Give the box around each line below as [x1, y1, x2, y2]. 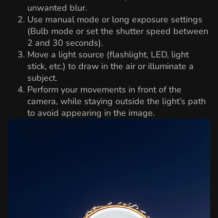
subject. [27, 72, 57, 84]
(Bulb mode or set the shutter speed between [27, 25, 208, 37]
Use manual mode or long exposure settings [27, 14, 202, 26]
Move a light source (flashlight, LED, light [27, 49, 189, 61]
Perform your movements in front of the [27, 84, 182, 96]
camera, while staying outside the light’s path [27, 95, 206, 108]
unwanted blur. [27, 2, 87, 14]
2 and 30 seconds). [27, 37, 103, 49]
